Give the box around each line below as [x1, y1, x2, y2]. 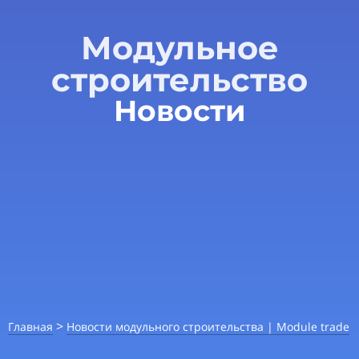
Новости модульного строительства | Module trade [67, 319, 349, 334]
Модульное [80, 28, 279, 67]
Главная [8, 319, 53, 334]
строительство [51, 60, 308, 99]
